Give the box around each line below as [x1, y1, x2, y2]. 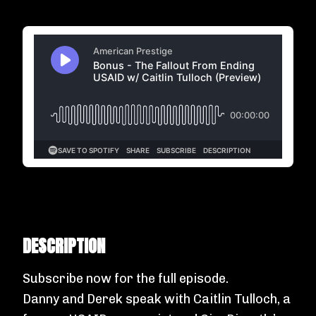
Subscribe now [23, 271, 111, 286]
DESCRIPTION [23, 233, 105, 259]
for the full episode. [111, 271, 229, 286]
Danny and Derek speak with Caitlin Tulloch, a [23, 291, 291, 307]
